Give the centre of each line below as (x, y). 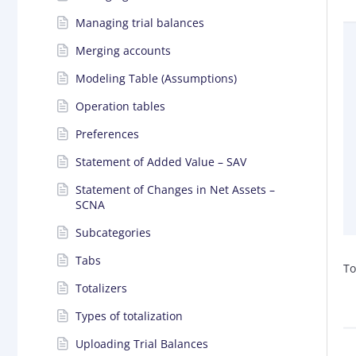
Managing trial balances (140, 22)
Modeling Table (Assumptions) (156, 78)
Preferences (107, 133)
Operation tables (120, 106)
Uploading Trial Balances (142, 343)
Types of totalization (129, 315)
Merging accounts (123, 50)
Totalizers (101, 288)
